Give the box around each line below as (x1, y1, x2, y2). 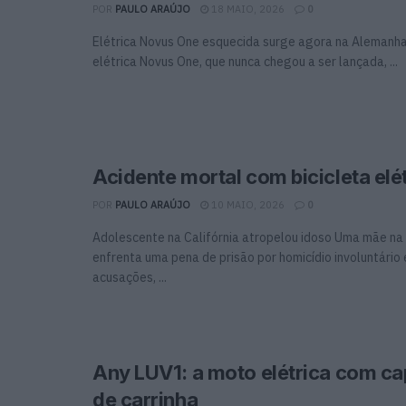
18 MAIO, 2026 (208, 3, 285, 16)
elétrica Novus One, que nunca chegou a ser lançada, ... (92, 53, 398, 71)
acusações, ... (92, 268, 167, 285)
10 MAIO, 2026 (208, 198, 285, 211)
